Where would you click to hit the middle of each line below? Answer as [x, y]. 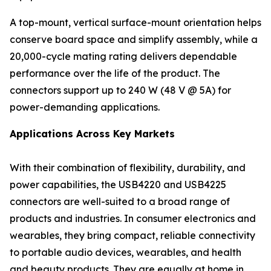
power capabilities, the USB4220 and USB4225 [118, 184]
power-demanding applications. [85, 107]
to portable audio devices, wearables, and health [126, 252]
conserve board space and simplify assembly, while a [134, 39]
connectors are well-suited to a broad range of [120, 201]
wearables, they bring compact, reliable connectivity [132, 235]
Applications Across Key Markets [92, 134]
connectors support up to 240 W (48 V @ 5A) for [120, 90]
